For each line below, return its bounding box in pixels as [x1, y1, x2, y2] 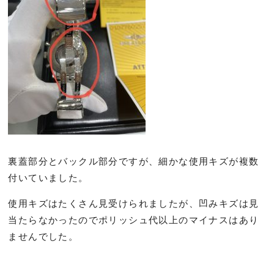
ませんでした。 [8, 231, 79, 242]
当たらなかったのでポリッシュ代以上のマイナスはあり [8, 214, 259, 225]
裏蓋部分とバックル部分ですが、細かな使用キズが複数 [8, 155, 259, 166]
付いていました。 [8, 172, 89, 183]
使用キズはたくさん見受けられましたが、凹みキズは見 [8, 198, 259, 209]
